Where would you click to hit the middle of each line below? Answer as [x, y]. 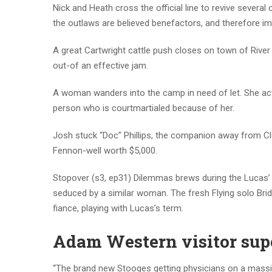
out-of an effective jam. [100, 66]
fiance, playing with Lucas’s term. [118, 208]
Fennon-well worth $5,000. [105, 151]
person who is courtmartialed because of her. [144, 108]
